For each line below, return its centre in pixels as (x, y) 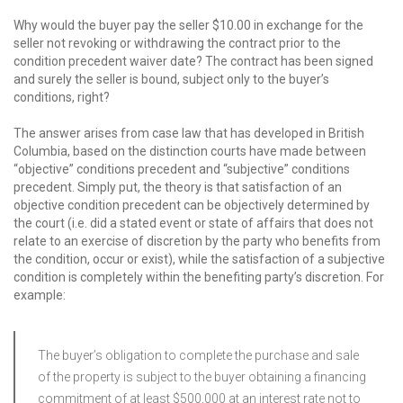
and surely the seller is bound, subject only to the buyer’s (171, 79)
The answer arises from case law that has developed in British (189, 133)
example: (40, 295)
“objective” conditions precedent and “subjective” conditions (182, 169)
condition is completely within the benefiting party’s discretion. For (199, 277)
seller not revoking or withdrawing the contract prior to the (177, 43)
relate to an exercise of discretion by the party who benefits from (197, 241)
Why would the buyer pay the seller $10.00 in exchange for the (188, 25)
